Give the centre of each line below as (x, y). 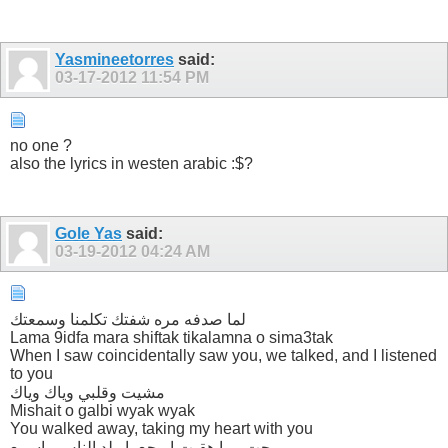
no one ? (41, 145)
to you (31, 373)
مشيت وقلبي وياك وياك (87, 392)
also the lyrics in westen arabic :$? (131, 163)
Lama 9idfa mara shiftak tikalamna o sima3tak (171, 337)
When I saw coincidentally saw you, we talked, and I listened (223, 355)
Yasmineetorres (114, 60)
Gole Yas (88, 233)
